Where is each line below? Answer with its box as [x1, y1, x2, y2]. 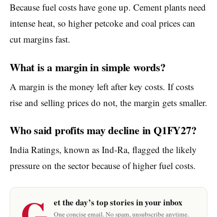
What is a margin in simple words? [10, 59, 166, 75]
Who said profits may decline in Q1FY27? [10, 122, 197, 139]
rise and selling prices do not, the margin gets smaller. [10, 96, 207, 108]
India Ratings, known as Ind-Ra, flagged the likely [10, 143, 197, 156]
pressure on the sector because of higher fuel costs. [10, 159, 196, 172]
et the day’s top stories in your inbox [54, 196, 183, 209]
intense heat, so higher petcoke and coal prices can [10, 16, 195, 29]
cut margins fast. [10, 32, 70, 45]
